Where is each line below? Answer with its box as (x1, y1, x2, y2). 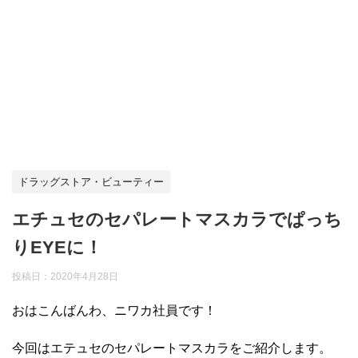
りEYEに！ (12, 237, 102, 257)
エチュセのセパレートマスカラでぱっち (12, 209, 342, 229)
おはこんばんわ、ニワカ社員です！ (12, 303, 217, 317)
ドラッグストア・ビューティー (18, 176, 164, 188)
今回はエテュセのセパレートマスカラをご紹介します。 (12, 340, 332, 355)
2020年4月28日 (50, 270, 118, 282)
